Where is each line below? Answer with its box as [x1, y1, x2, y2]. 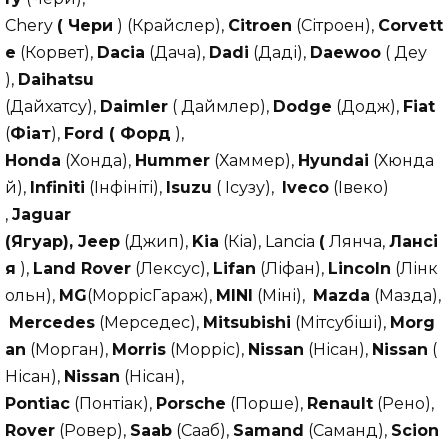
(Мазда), [370, 285, 441, 305]
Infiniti [30, 177, 85, 197]
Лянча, [325, 231, 389, 251]
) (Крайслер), [113, 15, 228, 35]
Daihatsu [18, 69, 94, 89]
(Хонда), [61, 150, 135, 170]
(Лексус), [131, 258, 213, 278]
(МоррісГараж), [87, 285, 216, 305]
